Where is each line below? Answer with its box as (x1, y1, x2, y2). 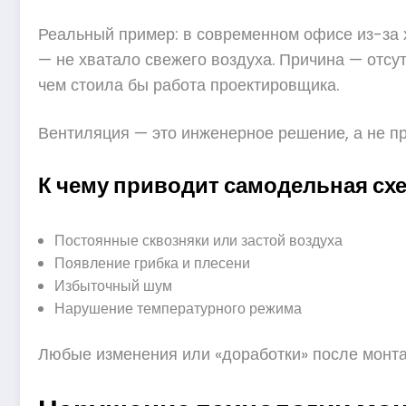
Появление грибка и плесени (54, 253, 250, 275)
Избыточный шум (54, 275, 172, 297)
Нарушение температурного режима (54, 298, 302, 320)
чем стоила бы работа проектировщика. (38, 72, 339, 96)
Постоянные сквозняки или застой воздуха (54, 230, 343, 252)
